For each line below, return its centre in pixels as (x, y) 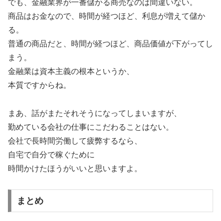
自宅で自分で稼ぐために (51, 154)
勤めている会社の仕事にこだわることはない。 (91, 127)
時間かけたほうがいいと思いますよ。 (75, 168)
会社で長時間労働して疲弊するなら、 (75, 141)
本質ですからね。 (39, 85)
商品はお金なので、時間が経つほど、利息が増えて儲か (107, 16)
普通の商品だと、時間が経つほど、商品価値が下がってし (110, 43)
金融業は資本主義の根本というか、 (71, 71)
